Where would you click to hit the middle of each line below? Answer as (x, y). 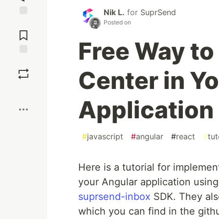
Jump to (23, 23)
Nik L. (114, 12)
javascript (105, 137)
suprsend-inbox (114, 197)
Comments (23, 31)
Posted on (117, 22)
